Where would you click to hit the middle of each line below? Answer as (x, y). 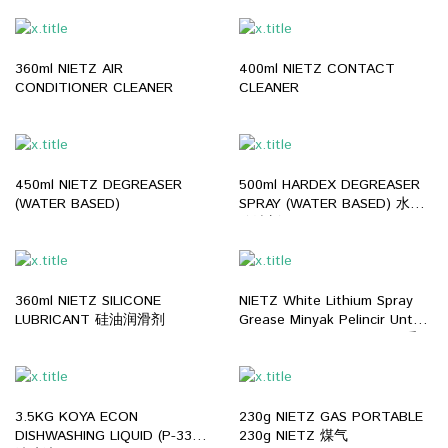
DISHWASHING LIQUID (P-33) (106, 435)
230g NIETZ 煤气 (334, 435)
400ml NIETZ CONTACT (317, 69)
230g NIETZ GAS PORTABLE (331, 416)
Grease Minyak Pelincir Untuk (333, 319)
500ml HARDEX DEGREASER (329, 185)
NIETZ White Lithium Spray (326, 300)
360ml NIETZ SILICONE (88, 300)
